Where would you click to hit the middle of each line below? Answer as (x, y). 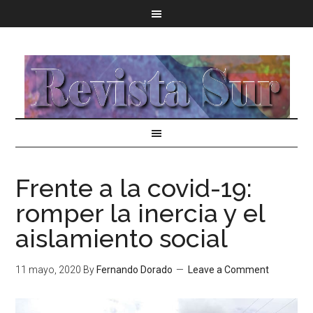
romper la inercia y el (140, 213)
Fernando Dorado (135, 270)
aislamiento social (122, 238)
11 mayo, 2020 (49, 270)
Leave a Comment (229, 270)
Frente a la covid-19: (134, 188)
